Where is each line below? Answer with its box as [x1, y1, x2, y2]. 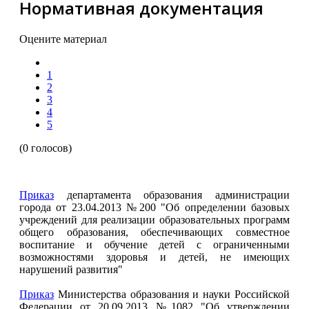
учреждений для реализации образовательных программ [19, 213, 290, 226]
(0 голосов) [19, 141, 72, 154]
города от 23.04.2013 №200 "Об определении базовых [19, 201, 290, 213]
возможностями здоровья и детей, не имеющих [19, 250, 290, 263]
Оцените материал [19, 32, 107, 45]
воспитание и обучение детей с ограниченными [19, 238, 290, 250]
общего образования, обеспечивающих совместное [19, 226, 290, 238]
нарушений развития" [19, 263, 123, 275]
